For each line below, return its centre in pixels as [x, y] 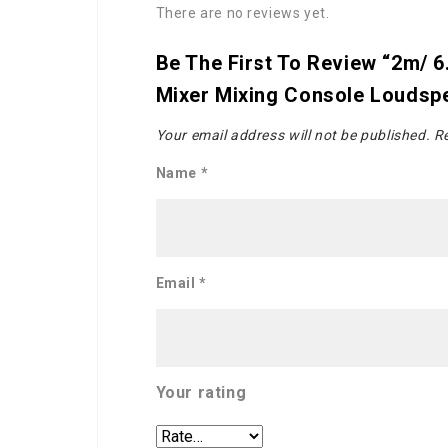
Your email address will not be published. [293, 135]
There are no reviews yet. [242, 13]
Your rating [201, 393]
